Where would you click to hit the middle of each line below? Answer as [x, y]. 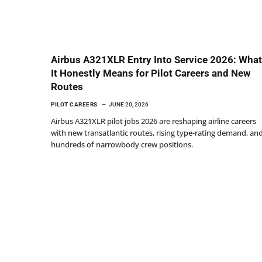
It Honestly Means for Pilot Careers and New [151, 73]
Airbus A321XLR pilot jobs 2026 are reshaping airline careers [154, 121]
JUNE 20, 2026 [128, 104]
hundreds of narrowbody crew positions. [122, 144]
